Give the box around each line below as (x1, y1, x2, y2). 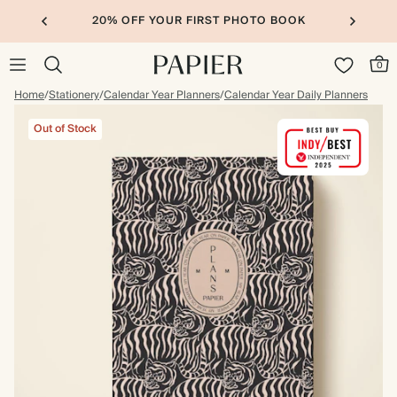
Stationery (49, 86, 99, 105)
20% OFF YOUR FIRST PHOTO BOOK (91, 12, 306, 30)
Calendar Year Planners (104, 86, 220, 105)
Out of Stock (34, 120, 97, 138)
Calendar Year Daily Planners (224, 86, 368, 105)
